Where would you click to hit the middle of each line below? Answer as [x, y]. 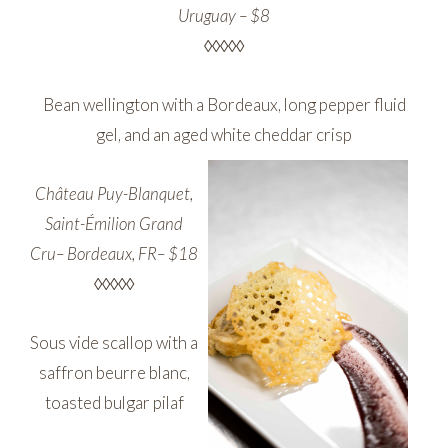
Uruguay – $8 [224, 15]
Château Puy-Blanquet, [114, 194]
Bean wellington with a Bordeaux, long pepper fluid [224, 104]
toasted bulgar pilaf [114, 403]
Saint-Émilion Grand [114, 224]
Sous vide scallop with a [114, 343]
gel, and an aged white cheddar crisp [224, 134]
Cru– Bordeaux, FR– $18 [114, 254]
